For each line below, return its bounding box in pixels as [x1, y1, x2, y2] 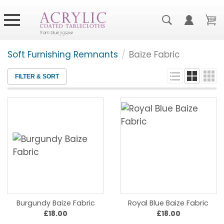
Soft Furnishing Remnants [7, 48, 118, 60]
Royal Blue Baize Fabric [128, 198, 209, 208]
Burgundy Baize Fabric [16, 198, 95, 208]
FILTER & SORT [15, 73, 59, 80]
